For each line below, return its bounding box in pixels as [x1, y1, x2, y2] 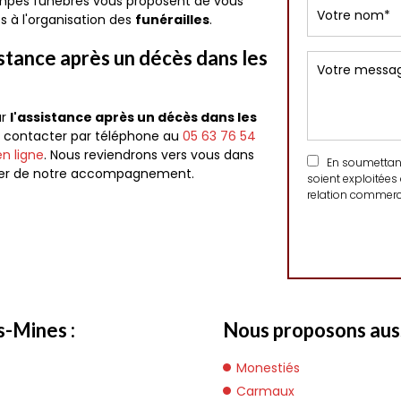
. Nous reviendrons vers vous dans [44, 146, 254, 164]
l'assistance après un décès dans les [10, 108, 257, 126]
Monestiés [236, 359, 300, 377]
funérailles [135, 11, 209, 29]
